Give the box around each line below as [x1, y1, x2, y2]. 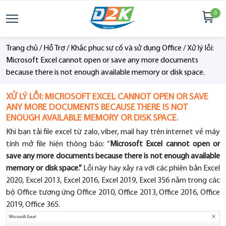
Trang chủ [6, 44, 38, 52]
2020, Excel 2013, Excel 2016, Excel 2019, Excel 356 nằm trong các [6, 177, 220, 185]
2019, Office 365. [6, 201, 60, 209]
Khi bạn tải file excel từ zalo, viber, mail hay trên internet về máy [6, 128, 220, 136]
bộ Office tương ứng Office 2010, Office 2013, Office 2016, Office [6, 189, 220, 197]
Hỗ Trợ [43, 44, 65, 52]
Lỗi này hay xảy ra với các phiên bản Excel [83, 164, 220, 173]
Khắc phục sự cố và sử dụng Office [71, 44, 182, 52]
